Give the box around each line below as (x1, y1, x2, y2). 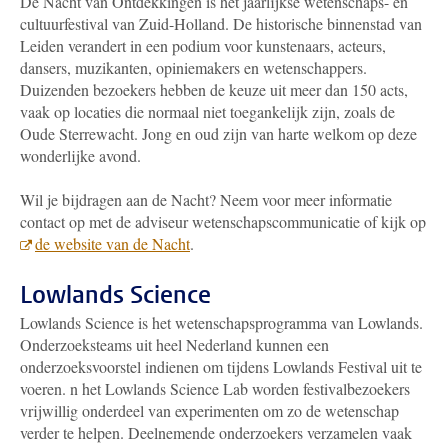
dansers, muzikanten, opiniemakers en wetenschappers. (20, 57, 367, 78)
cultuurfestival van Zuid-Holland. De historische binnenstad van (20, 13, 422, 34)
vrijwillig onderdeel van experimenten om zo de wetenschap (20, 400, 399, 421)
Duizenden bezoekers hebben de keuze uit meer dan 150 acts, (20, 79, 408, 100)
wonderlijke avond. (20, 145, 141, 166)
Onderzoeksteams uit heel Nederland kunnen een (20, 334, 329, 355)
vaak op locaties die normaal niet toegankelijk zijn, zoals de (20, 101, 395, 122)
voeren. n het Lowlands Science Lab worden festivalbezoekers (20, 378, 410, 399)
